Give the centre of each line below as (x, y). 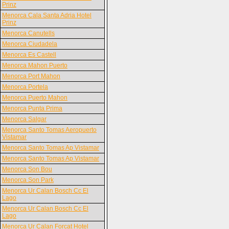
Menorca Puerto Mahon (35, 98)
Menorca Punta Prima (32, 108)
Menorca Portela (25, 87)
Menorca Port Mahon (31, 76)
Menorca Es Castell (29, 55)
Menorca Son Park (28, 180)
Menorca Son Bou (27, 169)
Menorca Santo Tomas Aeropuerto (49, 130)
